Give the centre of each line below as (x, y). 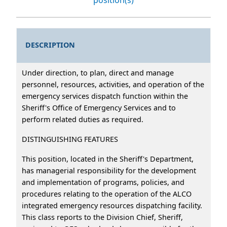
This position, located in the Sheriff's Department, (108, 159)
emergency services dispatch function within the (105, 96)
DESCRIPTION (50, 45)
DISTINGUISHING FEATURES (72, 139)
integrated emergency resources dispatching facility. (113, 205)
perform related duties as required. (87, 119)
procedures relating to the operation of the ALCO (107, 194)
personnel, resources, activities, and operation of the (113, 84)
